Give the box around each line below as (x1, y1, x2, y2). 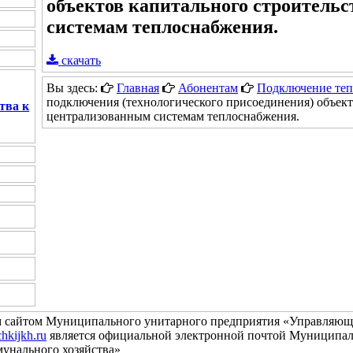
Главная (117, 80, 159, 95)
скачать (58, 53, 101, 67)
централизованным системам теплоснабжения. (46, 109, 299, 123)
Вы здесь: (46, 80, 101, 95)
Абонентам (178, 80, 238, 95)
